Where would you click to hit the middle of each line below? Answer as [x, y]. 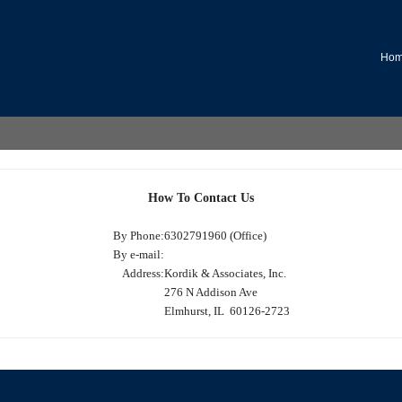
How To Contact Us [201, 197]
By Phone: [138, 235]
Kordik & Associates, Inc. [225, 273]
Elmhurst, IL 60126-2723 [227, 310]
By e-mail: [138, 254]
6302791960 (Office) [215, 235]
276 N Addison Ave [210, 292]
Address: [143, 273]
